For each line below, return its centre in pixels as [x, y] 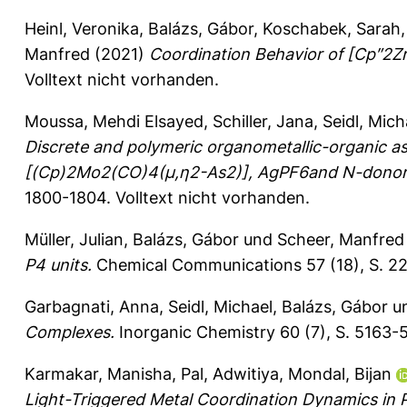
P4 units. [58, 264]
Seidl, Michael [220, 306]
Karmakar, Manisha [98, 373]
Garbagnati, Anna [92, 306]
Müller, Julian [74, 239]
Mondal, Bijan [340, 373]
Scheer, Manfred [341, 239]
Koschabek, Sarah [332, 28]
